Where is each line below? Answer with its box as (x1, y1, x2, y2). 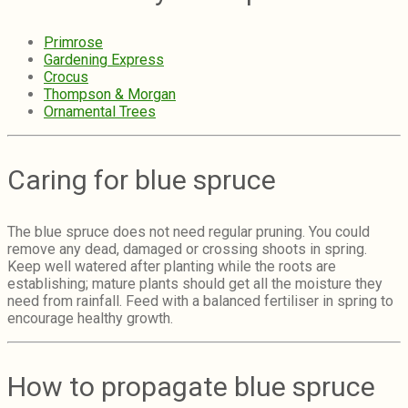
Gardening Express (44, 51, 164, 69)
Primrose (44, 34, 103, 52)
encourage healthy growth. (7, 310, 177, 328)
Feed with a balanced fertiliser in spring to (126, 292, 393, 311)
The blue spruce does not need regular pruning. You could (7, 223, 370, 241)
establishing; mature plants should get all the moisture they (7, 275, 382, 293)
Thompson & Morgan (44, 86, 176, 104)
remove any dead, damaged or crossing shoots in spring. (7, 240, 367, 259)
